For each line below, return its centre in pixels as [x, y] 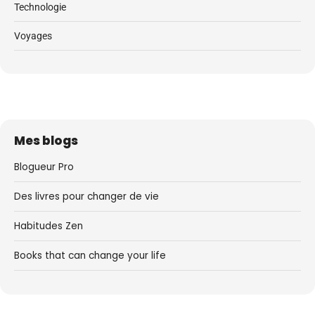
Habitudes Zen [49, 226]
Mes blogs [46, 141]
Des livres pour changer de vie [86, 197]
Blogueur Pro [44, 167]
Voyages [33, 36]
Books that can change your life [90, 256]
